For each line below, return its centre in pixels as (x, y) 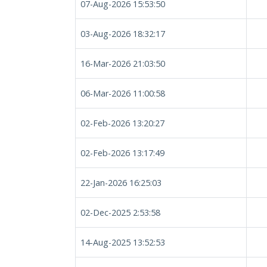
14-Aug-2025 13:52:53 (123, 242)
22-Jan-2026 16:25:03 (121, 183)
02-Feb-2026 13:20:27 (122, 123)
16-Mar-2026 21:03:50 (123, 63)
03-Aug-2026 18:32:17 (123, 34)
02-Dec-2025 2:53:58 (120, 212)
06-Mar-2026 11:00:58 (123, 93)
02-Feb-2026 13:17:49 (122, 153)
